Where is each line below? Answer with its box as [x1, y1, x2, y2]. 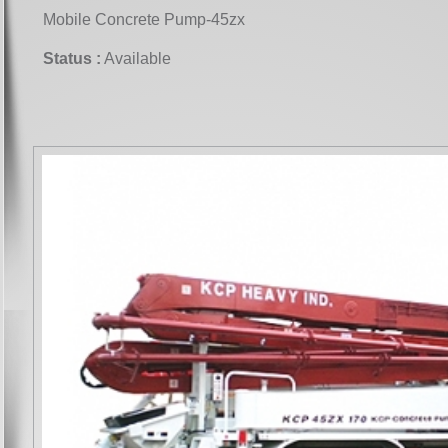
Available [101, 49, 171, 67]
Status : [43, 49, 101, 67]
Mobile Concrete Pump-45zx [43, 10, 245, 28]
